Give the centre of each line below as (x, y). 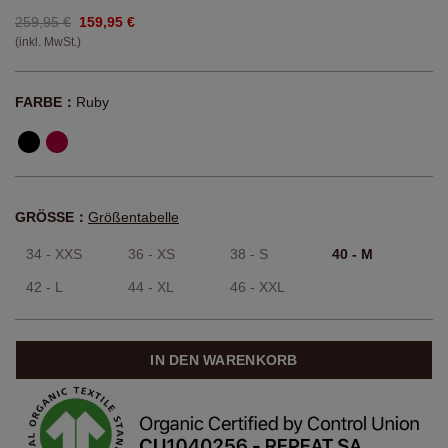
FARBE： (45, 102)
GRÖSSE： (51, 217)
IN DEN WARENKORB (224, 360)
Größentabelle (133, 217)
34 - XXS (54, 254)
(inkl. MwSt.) (48, 42)
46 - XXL (257, 287)
